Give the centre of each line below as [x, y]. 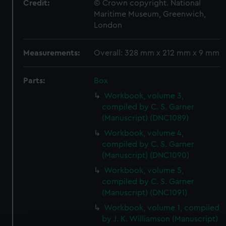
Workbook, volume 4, [144, 133]
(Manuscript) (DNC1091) [145, 193]
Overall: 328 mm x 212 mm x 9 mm [157, 53]
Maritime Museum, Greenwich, [150, 14]
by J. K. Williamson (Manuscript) [160, 219]
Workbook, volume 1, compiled [162, 208]
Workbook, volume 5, [144, 171]
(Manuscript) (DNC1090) [146, 155]
